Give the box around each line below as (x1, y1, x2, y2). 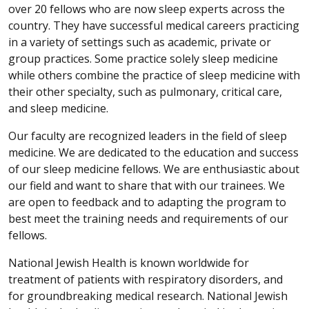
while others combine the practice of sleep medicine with (8, 67, 300, 83)
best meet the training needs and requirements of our (8, 210, 288, 226)
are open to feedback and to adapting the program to (8, 194, 286, 210)
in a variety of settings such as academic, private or (8, 34, 271, 50)
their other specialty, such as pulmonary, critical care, (8, 83, 282, 99)
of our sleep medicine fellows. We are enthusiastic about (8, 161, 299, 177)
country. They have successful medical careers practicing (8, 17, 299, 33)
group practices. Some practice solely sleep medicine (8, 50, 278, 66)
